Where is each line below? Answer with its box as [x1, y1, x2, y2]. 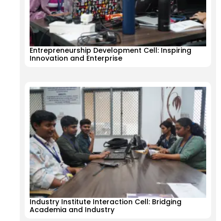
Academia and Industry [30, 204, 116, 215]
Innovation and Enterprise [30, 53, 124, 64]
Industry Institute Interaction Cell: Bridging [30, 196, 182, 207]
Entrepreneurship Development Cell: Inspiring [30, 45, 191, 56]
